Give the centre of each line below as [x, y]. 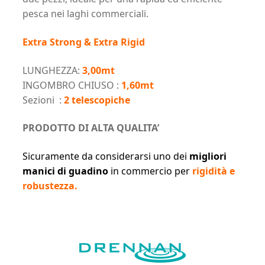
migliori [208, 156]
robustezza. [50, 186]
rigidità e [213, 171]
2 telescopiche [98, 100]
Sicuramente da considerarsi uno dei [106, 156]
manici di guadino [65, 171]
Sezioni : [43, 100]
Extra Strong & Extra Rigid [85, 42]
